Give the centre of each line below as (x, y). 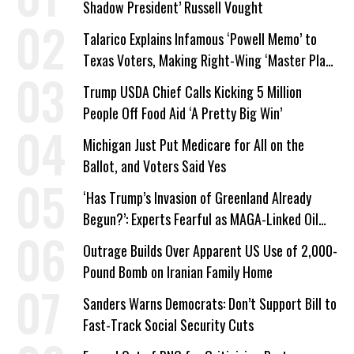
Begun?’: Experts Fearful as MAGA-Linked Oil (201, 218)
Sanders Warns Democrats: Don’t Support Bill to (210, 303)
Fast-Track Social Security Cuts (168, 324)
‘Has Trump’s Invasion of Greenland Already (197, 197)
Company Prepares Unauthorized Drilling (190, 240)
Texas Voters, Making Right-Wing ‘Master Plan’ (209, 60)
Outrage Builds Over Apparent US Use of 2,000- (210, 250)
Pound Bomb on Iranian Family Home (178, 271)
